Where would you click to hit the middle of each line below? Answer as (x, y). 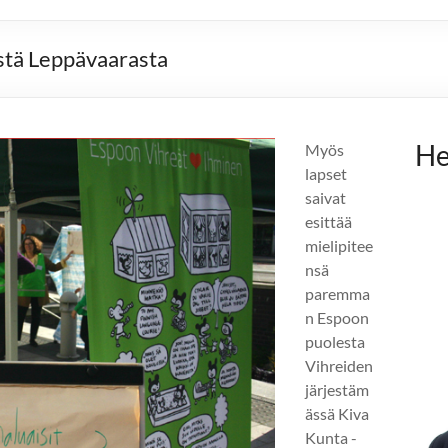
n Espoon (337, 317)
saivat (325, 197)
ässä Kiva (337, 413)
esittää (328, 221)
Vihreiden (339, 365)
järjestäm (337, 389)
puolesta (335, 341)
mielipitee (339, 245)
